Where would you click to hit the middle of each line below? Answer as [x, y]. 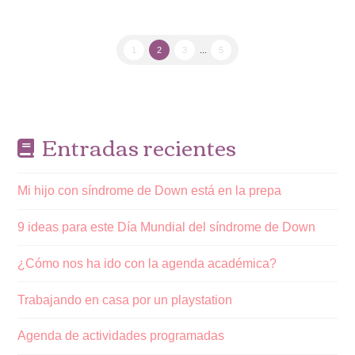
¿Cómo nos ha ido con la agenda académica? [147, 263]
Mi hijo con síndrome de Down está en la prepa [150, 191]
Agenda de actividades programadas [121, 336]
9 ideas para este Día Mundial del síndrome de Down [167, 227]
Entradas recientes [139, 147]
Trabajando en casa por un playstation [125, 300]
